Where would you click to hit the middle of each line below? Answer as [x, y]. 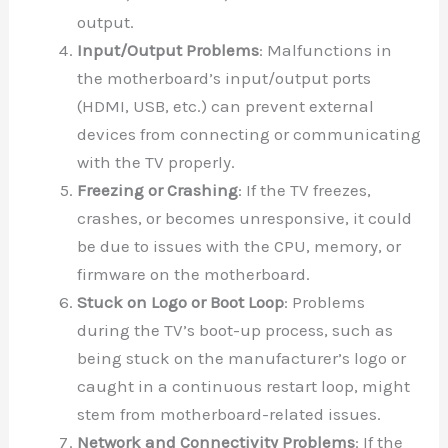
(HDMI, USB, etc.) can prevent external [226, 106]
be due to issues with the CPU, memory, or [239, 246]
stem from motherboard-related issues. [229, 414]
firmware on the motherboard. [194, 274]
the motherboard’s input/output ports [224, 78]
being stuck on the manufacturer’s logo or [242, 358]
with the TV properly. [156, 162]
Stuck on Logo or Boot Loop [181, 302]
